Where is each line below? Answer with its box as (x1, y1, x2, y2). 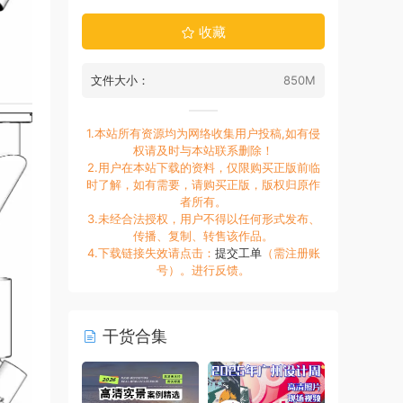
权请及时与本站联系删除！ (133, 143, 273, 157)
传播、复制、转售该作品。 (133, 228, 273, 243)
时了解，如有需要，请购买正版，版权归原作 (86, 177, 320, 192)
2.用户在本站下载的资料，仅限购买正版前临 (86, 160, 320, 175)
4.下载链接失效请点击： (86, 246, 215, 260)
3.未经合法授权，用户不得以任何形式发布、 (86, 211, 320, 226)
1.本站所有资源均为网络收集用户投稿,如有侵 (86, 126, 320, 140)
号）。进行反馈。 (157, 263, 250, 277)
